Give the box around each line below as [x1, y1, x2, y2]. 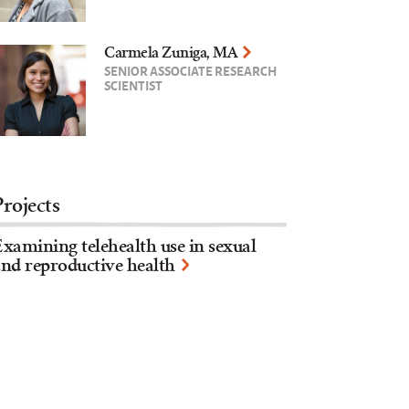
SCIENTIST [104, 75, 163, 94]
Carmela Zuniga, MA [104, 43, 238, 61]
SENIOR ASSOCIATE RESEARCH [104, 60, 278, 79]
